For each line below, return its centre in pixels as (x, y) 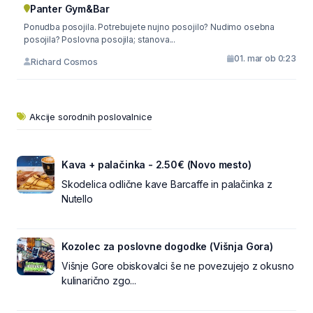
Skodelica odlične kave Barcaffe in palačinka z (167, 184)
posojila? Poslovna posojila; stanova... (100, 40)
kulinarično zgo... (99, 281)
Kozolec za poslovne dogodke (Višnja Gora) (167, 247)
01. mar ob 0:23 (265, 59)
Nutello (77, 199)
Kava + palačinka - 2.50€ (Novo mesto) (156, 165)
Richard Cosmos (64, 61)
